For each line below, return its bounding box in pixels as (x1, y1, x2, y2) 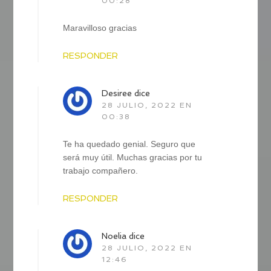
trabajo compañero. (63, 165, 139, 175)
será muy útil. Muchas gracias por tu (63, 152, 203, 162)
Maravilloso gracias (63, 22, 137, 33)
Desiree (102, 88, 132, 98)
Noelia (102, 230, 127, 241)
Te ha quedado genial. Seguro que (63, 139, 196, 149)
